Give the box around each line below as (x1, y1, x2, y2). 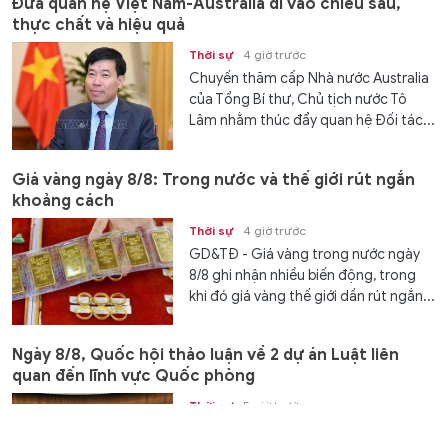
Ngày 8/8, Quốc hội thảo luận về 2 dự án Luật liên (12, 345, 399, 366)
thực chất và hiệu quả (12, 15, 185, 36)
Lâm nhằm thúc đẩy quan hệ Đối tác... (189, 112, 436, 130)
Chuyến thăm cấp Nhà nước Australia (189, 70, 430, 88)
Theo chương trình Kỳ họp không (189, 421, 401, 439)
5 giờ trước (243, 398, 306, 414)
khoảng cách (12, 190, 114, 211)
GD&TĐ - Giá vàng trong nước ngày (189, 245, 421, 263)
